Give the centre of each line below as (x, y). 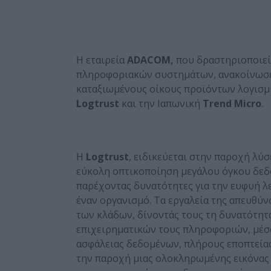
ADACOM (149, 60)
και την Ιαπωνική (162, 103)
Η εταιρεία (102, 60)
